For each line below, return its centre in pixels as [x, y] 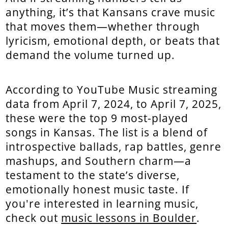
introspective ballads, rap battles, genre [114, 147]
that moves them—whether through [103, 26]
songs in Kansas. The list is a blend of [107, 132]
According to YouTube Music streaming [112, 90]
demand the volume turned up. [91, 55]
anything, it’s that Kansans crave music [111, 12]
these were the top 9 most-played [97, 118]
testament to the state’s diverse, [93, 175]
